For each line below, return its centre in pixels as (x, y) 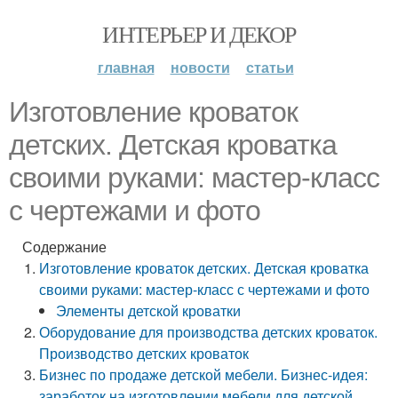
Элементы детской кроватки (149, 310)
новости (200, 67)
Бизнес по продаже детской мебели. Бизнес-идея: (204, 374)
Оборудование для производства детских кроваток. (209, 332)
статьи (270, 67)
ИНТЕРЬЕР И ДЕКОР (199, 34)
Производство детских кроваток (144, 353)
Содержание (64, 247)
